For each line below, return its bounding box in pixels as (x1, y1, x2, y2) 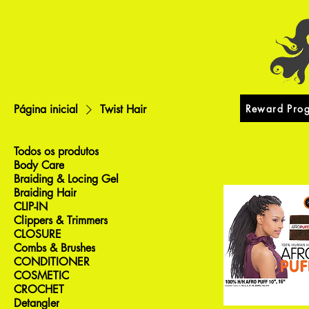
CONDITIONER (14, 255, 90, 270)
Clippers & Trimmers (14, 213, 108, 228)
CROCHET (14, 282, 64, 297)
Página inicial (14, 102, 78, 117)
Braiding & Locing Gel (14, 172, 119, 187)
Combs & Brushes (14, 241, 95, 256)
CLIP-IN (14, 199, 48, 215)
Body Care (14, 158, 64, 173)
